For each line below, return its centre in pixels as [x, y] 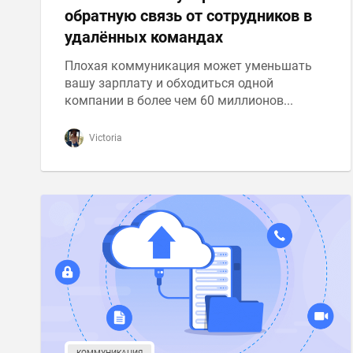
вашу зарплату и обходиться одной [169, 83]
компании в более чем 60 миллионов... [179, 100]
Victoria [104, 138]
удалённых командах [144, 37]
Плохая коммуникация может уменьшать [188, 66]
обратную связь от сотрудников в [188, 16]
